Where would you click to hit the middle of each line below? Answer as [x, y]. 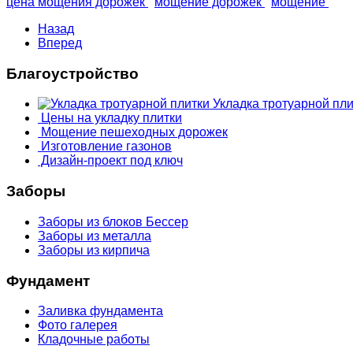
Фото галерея [78, 325]
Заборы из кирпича [94, 250]
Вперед [60, 43]
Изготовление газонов [105, 147]
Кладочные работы [94, 340]
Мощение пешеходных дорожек [133, 132]
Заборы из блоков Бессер [113, 221]
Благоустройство [72, 73]
